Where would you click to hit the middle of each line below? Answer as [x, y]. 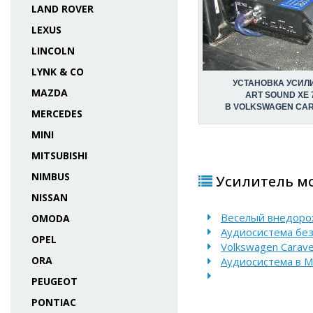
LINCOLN [53, 51]
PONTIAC [54, 302]
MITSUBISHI [59, 155]
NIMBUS [51, 176]
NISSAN [50, 197]
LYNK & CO [58, 72]
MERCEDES [57, 114]
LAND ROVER [63, 9]
